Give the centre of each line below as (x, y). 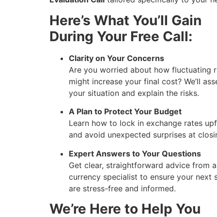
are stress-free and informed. (122, 188)
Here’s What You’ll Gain (125, 20)
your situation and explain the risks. (134, 93)
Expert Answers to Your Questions (135, 153)
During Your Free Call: (121, 36)
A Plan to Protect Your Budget (125, 112)
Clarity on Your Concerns (116, 58)
